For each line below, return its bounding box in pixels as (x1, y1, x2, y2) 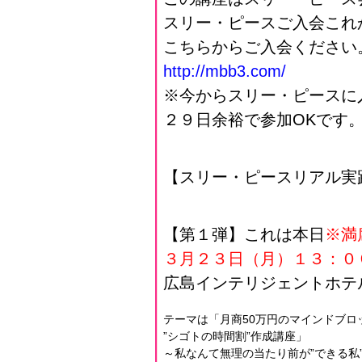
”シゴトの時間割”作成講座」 (163, 330, 307, 343)
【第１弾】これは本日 (163, 225, 325, 243)
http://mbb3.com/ (163, 62, 286, 80)
